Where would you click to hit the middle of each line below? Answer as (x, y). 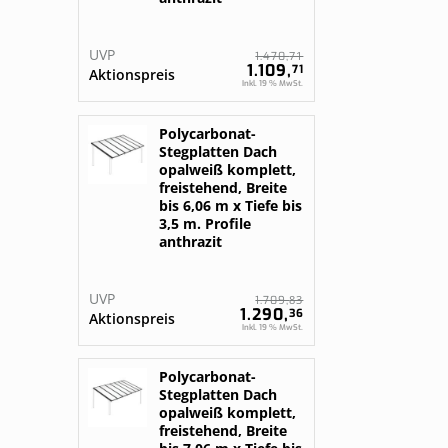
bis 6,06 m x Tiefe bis (231, 205)
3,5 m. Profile (205, 223)
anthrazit (191, 241)
